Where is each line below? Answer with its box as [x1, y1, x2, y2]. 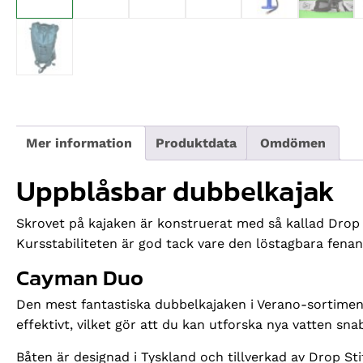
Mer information [26, 135, 132, 151]
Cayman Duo [16, 260, 143, 294]
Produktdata [156, 135, 237, 151]
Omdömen [260, 135, 326, 151]
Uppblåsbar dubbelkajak [16, 169, 335, 212]
